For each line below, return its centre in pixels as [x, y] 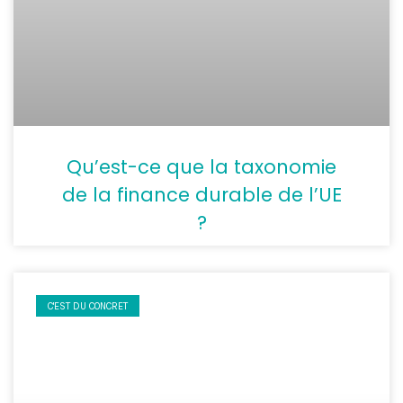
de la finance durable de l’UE [201, 194]
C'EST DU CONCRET [88, 306]
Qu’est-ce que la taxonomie [201, 166]
